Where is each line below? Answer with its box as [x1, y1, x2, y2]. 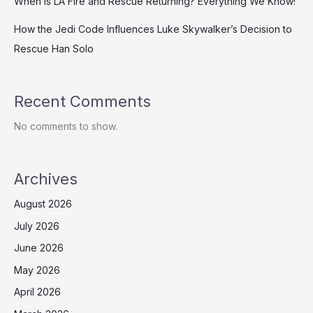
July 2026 [14, 219, 59, 232]
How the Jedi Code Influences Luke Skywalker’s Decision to [14, 22, 292, 35]
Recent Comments [14, 92, 151, 110]
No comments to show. [14, 119, 117, 132]
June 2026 [14, 242, 64, 254]
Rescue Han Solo [14, 42, 94, 54]
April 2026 [14, 286, 61, 298]
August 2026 [14, 198, 72, 210]
